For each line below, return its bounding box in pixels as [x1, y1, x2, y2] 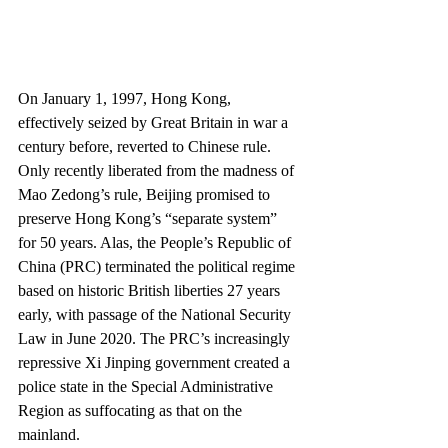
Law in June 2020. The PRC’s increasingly [18, 330, 294, 347]
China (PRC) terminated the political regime [18, 258, 299, 275]
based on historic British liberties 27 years [18, 282, 284, 299]
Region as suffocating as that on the [18, 402, 246, 419]
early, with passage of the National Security [18, 306, 295, 323]
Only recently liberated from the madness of [18, 162, 298, 179]
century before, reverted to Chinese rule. [18, 138, 275, 155]
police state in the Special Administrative [18, 378, 277, 395]
